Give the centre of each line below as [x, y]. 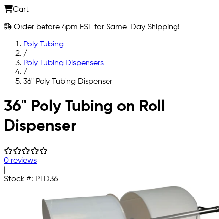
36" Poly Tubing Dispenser [68, 81]
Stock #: [20, 179]
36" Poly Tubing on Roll [85, 107]
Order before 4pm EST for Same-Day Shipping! [96, 27]
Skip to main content [41, 98]
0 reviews [20, 161]
